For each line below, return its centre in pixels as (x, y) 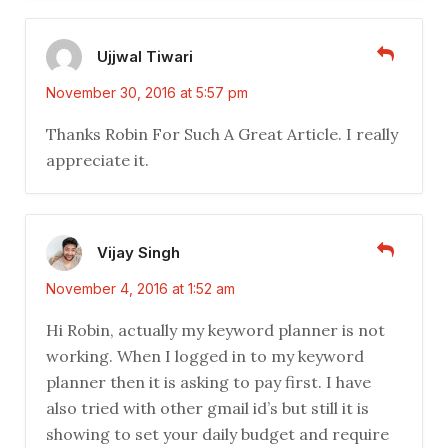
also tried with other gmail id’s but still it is (207, 408)
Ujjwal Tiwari (145, 56)
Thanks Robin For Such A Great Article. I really (222, 134)
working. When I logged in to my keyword (205, 356)
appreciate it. (97, 160)
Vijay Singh (138, 252)
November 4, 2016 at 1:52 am (140, 289)
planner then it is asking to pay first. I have (208, 382)
